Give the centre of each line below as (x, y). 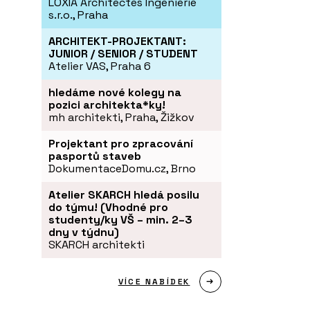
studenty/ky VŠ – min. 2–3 (120, 220)
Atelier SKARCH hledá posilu (124, 195)
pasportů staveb (95, 156)
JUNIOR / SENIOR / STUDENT (123, 54)
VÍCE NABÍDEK (154, 282)
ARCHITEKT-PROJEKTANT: (117, 42)
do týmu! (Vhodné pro (108, 208)
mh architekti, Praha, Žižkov (121, 118)
